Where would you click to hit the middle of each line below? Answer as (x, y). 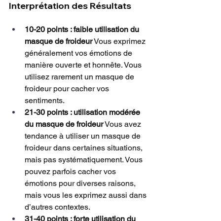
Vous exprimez (120, 41)
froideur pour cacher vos (68, 89)
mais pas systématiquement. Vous (85, 160)
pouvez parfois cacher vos (71, 172)
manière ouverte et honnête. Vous (84, 65)
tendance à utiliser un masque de (84, 136)
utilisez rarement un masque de (80, 77)
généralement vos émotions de (79, 53)
